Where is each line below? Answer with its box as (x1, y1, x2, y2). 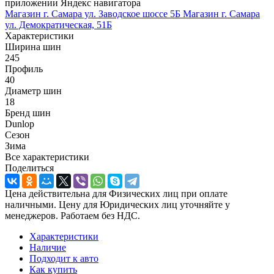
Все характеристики (5, 151, 89, 162)
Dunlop (5, 118, 34, 129)
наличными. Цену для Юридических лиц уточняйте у (5, 199, 230, 210)
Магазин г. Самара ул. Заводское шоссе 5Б (5, 8, 183, 19)
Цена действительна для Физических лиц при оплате (5, 188, 228, 199)
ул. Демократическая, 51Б (5, 19, 112, 30)
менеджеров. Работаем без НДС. (5, 210, 140, 221)
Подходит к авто (29, 253, 98, 264)
